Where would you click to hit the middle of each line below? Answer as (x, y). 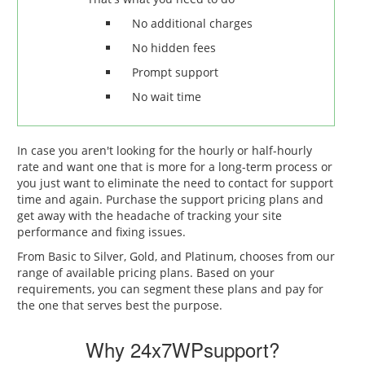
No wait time (166, 97)
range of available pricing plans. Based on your (145, 273)
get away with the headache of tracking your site (149, 215)
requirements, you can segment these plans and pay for (170, 289)
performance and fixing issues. (101, 232)
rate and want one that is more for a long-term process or (174, 167)
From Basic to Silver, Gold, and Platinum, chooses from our (176, 256)
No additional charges (192, 23)
